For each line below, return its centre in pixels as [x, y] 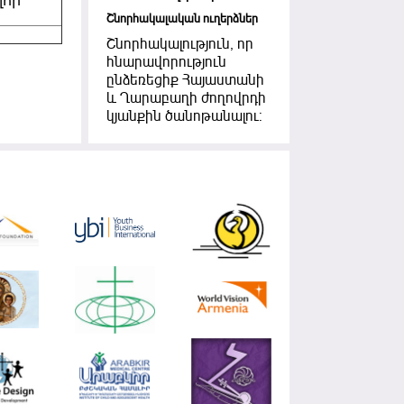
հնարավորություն [166, 63]
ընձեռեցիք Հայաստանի [185, 81]
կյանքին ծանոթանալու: [184, 117]
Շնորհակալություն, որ [179, 45]
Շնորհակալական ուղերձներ [182, 19]
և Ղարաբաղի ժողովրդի [186, 99]
